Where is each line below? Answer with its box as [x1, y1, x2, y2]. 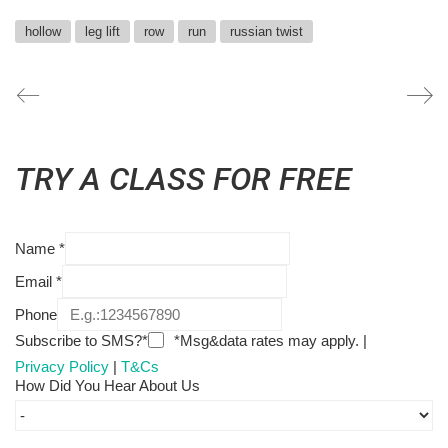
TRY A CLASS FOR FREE [15, 159, 352, 198]
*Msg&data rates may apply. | [170, 331, 367, 349]
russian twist [230, 23, 303, 39]
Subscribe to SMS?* [15, 331, 148, 349]
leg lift [85, 23, 120, 39]
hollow [25, 23, 61, 39]
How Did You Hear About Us [15, 377, 200, 395]
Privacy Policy [15, 358, 109, 376]
